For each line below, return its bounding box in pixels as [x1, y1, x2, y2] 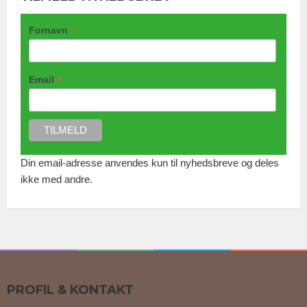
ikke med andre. [21, 173, 93, 186]
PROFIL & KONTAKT [7, 282, 134, 298]
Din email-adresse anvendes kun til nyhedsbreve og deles [21, 157, 279, 169]
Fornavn [28, 24, 71, 36]
